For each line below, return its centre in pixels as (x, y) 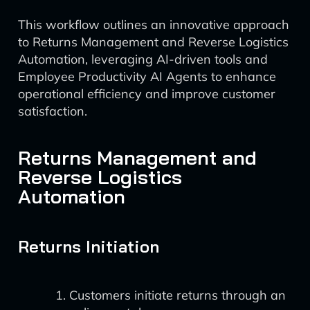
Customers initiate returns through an (177, 295)
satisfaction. (53, 111)
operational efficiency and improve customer (147, 94)
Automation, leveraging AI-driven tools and (143, 59)
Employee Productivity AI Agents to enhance (147, 76)
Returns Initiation (89, 246)
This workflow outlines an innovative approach (154, 25)
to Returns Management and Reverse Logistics (153, 42)
